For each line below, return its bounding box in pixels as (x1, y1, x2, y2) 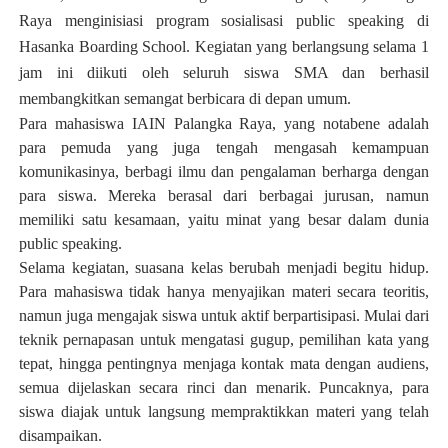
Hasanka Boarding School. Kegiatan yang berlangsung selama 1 (18, 37, 430, 55)
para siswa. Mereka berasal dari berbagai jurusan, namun (18, 186, 430, 204)
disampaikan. (18, 426, 102, 444)
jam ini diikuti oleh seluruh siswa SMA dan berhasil (18, 63, 430, 81)
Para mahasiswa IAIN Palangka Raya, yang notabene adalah (18, 114, 430, 132)
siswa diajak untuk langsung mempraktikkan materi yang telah (18, 402, 430, 420)
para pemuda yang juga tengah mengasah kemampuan (18, 138, 430, 156)
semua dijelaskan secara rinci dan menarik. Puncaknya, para (18, 378, 430, 396)
